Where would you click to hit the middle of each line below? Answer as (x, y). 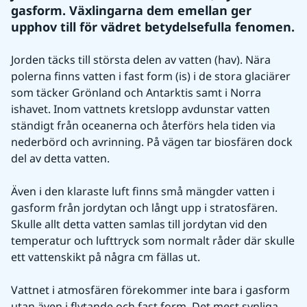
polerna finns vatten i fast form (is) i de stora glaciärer (151, 76)
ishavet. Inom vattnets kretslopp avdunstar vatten (140, 109)
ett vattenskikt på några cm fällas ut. (106, 257)
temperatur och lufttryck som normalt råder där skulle (153, 241)
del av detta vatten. (60, 158)
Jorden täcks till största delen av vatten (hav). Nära (141, 60)
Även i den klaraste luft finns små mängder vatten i (143, 191)
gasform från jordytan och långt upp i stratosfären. (144, 208)
